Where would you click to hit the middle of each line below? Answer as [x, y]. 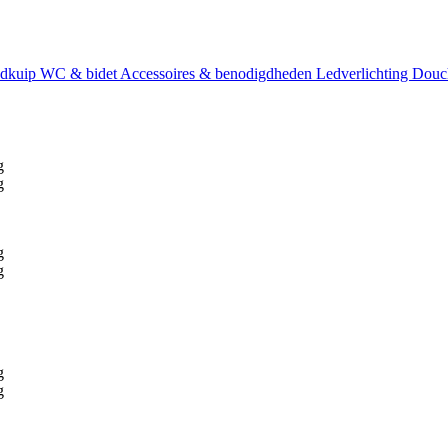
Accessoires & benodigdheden [218, 73]
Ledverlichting [364, 73]
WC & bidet [80, 73]
